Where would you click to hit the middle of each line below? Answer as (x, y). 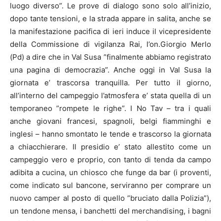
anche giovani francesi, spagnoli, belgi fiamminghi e (110, 121)
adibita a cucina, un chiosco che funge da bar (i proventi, (110, 173)
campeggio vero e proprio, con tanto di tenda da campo (110, 160)
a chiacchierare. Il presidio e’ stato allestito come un (110, 147)
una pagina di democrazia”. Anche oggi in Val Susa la (110, 70)
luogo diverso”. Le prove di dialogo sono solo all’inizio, (110, 6)
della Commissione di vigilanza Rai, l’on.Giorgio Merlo (110, 44)
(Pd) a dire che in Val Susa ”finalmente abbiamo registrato (110, 57)
